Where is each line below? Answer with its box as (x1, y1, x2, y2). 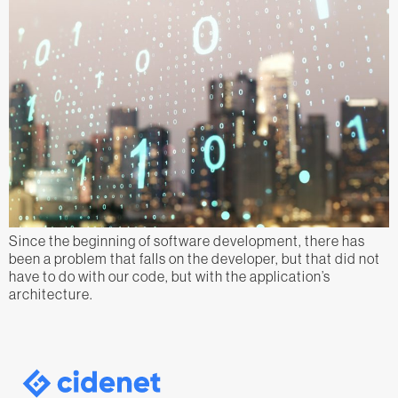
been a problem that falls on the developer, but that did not (9, 250, 380, 267)
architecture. (9, 285, 93, 302)
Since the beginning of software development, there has (9, 232, 365, 249)
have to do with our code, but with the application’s (9, 267, 330, 284)
